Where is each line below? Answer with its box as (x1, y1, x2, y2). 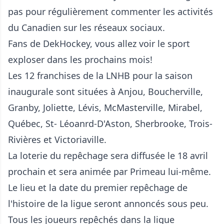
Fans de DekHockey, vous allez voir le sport (8, 37, 190, 50)
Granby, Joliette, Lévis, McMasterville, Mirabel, (8, 101, 202, 114)
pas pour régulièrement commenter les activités (8, 5, 213, 18)
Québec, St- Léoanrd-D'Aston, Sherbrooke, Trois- (8, 117, 212, 130)
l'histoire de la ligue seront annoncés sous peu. (8, 197, 208, 210)
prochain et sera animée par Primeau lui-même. (8, 165, 211, 178)
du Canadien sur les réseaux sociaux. (8, 21, 165, 34)
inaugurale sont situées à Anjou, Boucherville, (8, 85, 203, 98)
